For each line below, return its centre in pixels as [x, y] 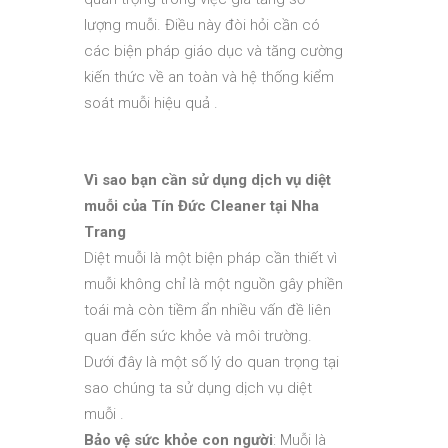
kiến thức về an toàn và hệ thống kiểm [209, 77]
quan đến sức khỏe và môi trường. [198, 336]
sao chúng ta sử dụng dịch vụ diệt [198, 388]
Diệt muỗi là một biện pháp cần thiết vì [210, 258]
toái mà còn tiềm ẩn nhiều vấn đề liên [207, 310]
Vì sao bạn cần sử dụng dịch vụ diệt [207, 180]
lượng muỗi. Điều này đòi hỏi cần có [202, 25]
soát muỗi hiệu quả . [151, 103]
